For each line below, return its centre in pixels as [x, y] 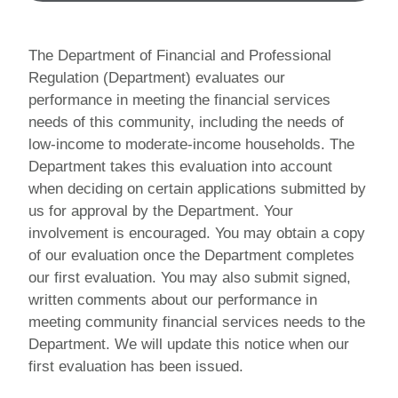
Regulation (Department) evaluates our [157, 77]
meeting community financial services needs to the [197, 322]
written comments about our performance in [173, 299]
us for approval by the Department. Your [161, 211]
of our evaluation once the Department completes [191, 255]
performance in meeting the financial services [179, 99]
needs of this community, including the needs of [186, 122]
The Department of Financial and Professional [180, 55]
